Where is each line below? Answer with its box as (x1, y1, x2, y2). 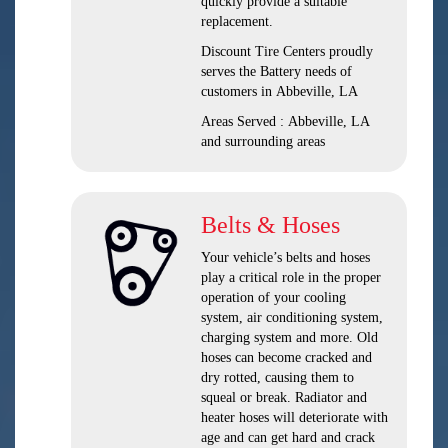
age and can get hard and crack (201, 430, 375, 445)
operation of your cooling (201, 290, 346, 305)
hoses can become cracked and (201, 350, 372, 365)
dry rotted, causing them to (201, 370, 354, 385)
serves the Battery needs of (201, 64, 352, 79)
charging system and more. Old (201, 330, 378, 345)
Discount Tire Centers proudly (201, 44, 373, 59)
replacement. (201, 14, 273, 29)
